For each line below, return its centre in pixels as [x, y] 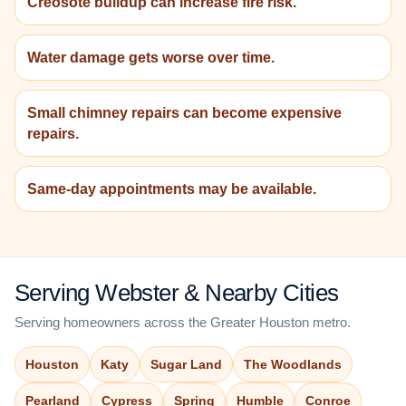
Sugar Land [186, 365]
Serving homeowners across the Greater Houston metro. [183, 323]
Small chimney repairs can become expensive [184, 112]
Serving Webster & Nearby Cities [177, 293]
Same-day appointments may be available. [172, 188]
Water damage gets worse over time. [151, 57]
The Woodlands [293, 365]
